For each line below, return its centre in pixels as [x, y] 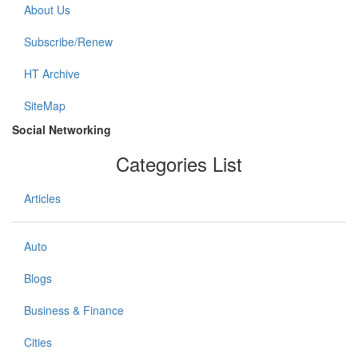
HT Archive [52, 74]
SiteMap [45, 106]
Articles [42, 199]
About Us [47, 10]
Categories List [179, 164]
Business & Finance [74, 310]
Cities [38, 342]
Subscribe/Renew [68, 42]
